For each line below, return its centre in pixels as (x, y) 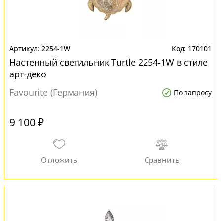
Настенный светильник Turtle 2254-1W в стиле (109, 62)
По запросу (193, 92)
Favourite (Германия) (53, 92)
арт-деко (28, 74)
